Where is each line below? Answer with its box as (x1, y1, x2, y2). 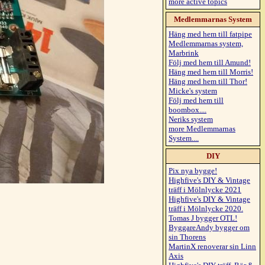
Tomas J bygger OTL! (169, 214, 237, 222)
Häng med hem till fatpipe (169, 30, 252, 38)
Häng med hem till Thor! (169, 77, 247, 86)
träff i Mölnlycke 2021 (169, 185, 241, 194)
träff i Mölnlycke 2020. (169, 204, 243, 213)
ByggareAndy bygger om (169, 223, 250, 232)
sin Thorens (169, 232, 206, 241)
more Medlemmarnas (169, 124, 235, 133)
